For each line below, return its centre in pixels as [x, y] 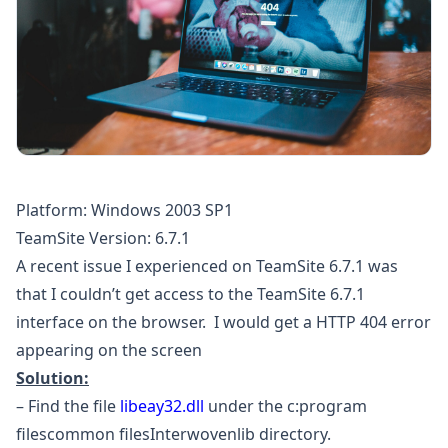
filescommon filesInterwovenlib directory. [173, 434]
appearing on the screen [109, 350]
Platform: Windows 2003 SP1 [124, 210]
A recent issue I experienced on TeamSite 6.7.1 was [207, 266]
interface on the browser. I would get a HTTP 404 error [223, 322]
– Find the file [68, 406]
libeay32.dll [162, 406]
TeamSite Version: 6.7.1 [103, 238]
